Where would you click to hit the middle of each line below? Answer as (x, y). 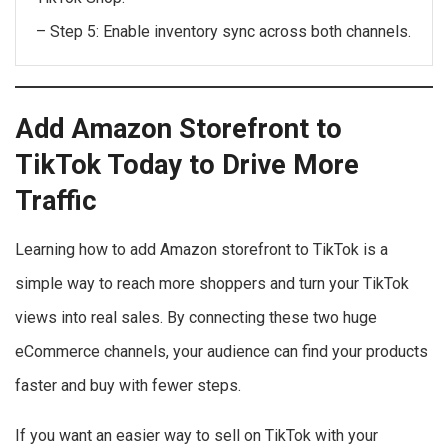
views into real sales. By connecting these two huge (196, 317)
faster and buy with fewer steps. (128, 385)
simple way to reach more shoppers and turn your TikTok (212, 283)
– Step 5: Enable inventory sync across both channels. (223, 32)
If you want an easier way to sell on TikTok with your (196, 435)
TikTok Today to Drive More (187, 164)
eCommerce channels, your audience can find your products (221, 351)
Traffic (56, 200)
